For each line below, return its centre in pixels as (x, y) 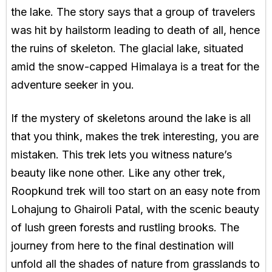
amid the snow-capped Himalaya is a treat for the (135, 67)
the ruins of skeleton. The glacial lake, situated (127, 49)
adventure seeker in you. (73, 85)
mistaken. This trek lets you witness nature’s (121, 155)
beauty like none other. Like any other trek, (118, 173)
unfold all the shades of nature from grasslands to (135, 264)
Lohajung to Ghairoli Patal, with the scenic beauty (135, 209)
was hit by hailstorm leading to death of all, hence (135, 30)
